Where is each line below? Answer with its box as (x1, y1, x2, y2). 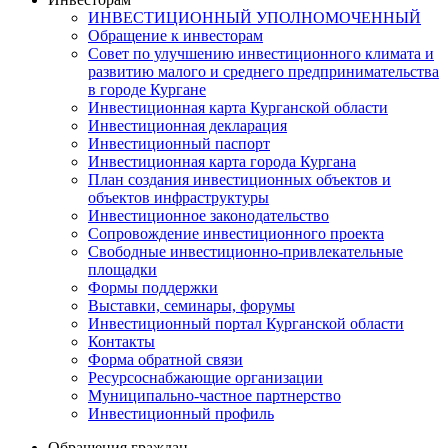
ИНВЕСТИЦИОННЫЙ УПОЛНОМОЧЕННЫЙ (88, 8, 421, 26)
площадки (88, 260, 157, 278)
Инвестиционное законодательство (88, 206, 329, 224)
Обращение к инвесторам (88, 26, 263, 44)
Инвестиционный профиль (88, 404, 274, 422)
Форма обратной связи (88, 350, 243, 368)
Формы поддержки (88, 278, 218, 296)
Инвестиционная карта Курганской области (88, 98, 388, 116)
